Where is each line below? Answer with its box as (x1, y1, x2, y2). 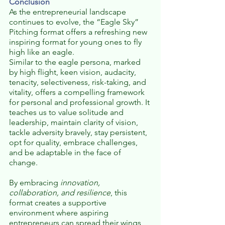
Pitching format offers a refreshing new (9, 27, 149, 37)
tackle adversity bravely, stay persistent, (9, 128, 149, 138)
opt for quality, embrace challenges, (9, 138, 140, 148)
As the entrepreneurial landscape (9, 7, 128, 17)
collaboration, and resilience (9, 188, 110, 198)
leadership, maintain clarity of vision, (9, 118, 140, 128)
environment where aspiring (9, 208, 110, 218)
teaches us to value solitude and (9, 107, 126, 118)
